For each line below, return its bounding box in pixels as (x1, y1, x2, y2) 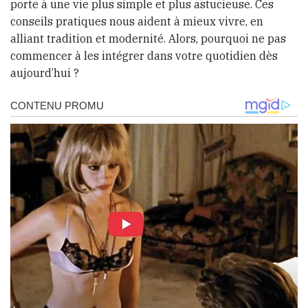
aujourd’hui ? (10, 66, 79, 80)
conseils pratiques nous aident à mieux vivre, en (10, 14, 263, 29)
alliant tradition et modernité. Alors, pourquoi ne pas (10, 32, 286, 46)
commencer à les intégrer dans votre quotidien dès (10, 49, 278, 63)
